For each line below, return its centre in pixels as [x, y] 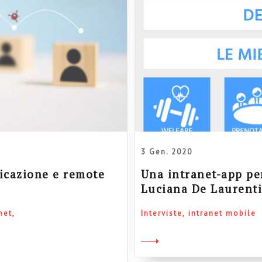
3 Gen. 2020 [166, 151]
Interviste [161, 213]
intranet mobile [222, 213]
